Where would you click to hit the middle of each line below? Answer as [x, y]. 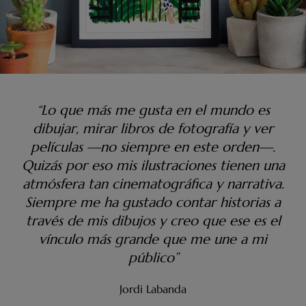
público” [153, 258]
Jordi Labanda [153, 289]
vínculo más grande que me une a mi [153, 239]
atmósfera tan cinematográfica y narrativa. [153, 184]
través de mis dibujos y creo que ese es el [153, 221]
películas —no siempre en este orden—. [153, 147]
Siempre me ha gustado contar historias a [153, 202]
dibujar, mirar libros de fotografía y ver [153, 128]
